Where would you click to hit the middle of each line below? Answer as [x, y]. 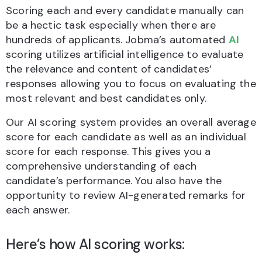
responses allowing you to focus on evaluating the [131, 84]
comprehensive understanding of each [101, 166]
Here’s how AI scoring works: [95, 244]
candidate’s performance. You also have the [114, 181]
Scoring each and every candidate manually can [125, 11]
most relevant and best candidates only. [106, 99]
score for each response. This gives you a [108, 152]
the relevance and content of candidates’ [109, 69]
